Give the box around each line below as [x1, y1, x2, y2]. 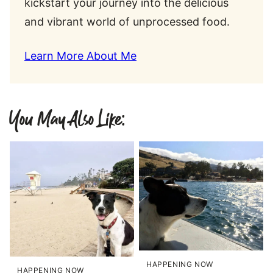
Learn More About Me [24, 49, 136, 62]
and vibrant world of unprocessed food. [24, 15, 230, 29]
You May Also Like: [10, 105, 125, 135]
